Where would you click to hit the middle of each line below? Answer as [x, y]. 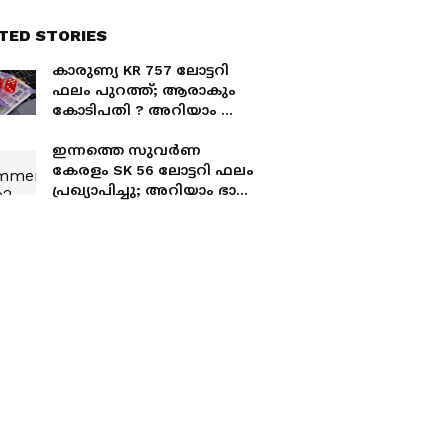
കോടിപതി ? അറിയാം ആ [149, 110]
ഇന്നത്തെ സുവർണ [126, 150]
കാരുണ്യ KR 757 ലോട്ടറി [140, 70]
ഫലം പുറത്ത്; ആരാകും [144, 90]
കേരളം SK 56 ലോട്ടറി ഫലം [153, 170]
